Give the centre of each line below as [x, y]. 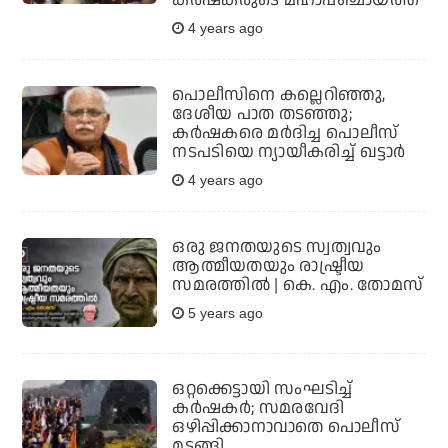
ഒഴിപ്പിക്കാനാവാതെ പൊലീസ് [286, 427]
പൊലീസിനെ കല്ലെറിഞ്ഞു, [279, 94]
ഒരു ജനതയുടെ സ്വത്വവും [277, 246]
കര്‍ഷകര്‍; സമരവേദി [258, 408]
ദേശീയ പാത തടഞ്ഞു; [262, 113]
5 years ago [224, 312]
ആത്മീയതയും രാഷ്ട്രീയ [268, 265]
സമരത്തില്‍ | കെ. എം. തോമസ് [298, 284]
